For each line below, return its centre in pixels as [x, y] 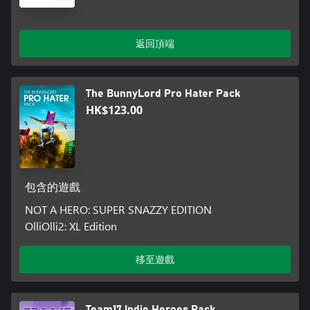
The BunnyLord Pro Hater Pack [163, 93]
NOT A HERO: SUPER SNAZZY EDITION [118, 209]
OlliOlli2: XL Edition [71, 226]
